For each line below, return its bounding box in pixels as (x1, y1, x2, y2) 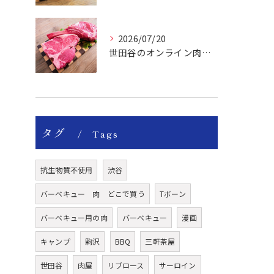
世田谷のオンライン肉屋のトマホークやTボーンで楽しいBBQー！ (202, 46, 211, 59)
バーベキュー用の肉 (40, 212, 108, 223)
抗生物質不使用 (40, 165, 93, 175)
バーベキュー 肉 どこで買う (40, 188, 145, 199)
